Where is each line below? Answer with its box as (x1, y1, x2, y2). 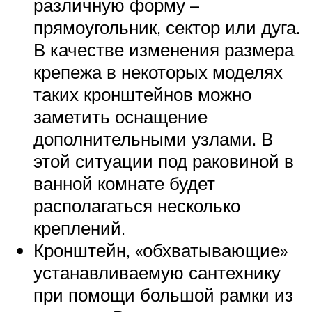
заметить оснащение (33, 104, 208, 127)
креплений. (33, 216, 125, 239)
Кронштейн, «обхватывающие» (33, 238, 288, 261)
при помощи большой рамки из (33, 283, 293, 306)
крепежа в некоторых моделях (33, 60, 283, 83)
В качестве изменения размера (33, 38, 294, 61)
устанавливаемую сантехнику (33, 260, 281, 283)
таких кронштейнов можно (33, 82, 251, 105)
